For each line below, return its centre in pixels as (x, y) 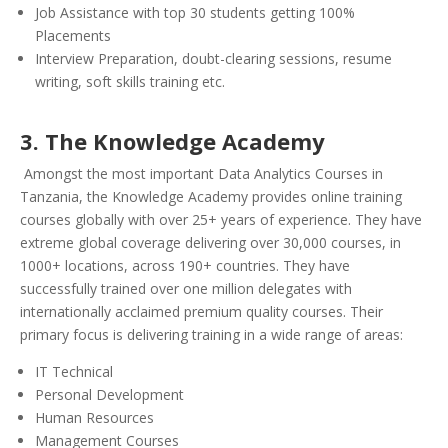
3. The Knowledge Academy (172, 141)
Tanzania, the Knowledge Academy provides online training (211, 197)
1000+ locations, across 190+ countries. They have (185, 266)
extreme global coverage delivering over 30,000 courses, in (210, 243)
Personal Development (109, 395)
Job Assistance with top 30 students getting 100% (195, 13)
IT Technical (74, 372)
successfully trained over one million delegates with (186, 289)
